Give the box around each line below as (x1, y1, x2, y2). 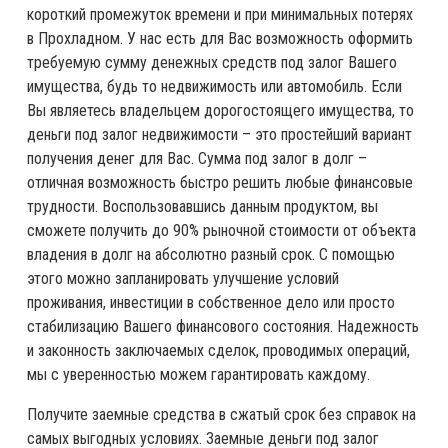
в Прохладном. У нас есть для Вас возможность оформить (27, 29, 413, 48)
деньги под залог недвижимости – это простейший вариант (27, 125, 412, 144)
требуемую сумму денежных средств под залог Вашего (27, 53, 397, 72)
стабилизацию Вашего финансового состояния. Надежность (27, 317, 419, 336)
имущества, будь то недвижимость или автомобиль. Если (27, 77, 402, 96)
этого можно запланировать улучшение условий (27, 269, 339, 288)
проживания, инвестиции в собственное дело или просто (27, 293, 395, 312)
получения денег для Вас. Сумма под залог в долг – (27, 149, 367, 168)
